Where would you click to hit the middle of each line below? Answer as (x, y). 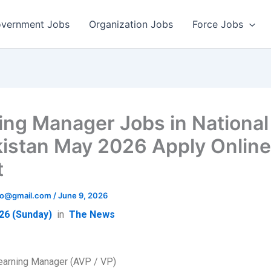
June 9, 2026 (83, 195)
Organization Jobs (131, 24)
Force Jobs (218, 24)
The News (92, 214)
